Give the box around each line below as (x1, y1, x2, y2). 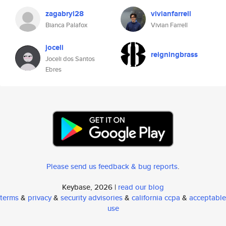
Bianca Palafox (45, 20, 87, 30)
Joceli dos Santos (45, 54, 95, 64)
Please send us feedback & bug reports (46, 161, 178, 172)
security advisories (61, 192, 123, 203)
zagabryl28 (45, 8, 84, 19)
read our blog (118, 182, 164, 192)
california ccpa (132, 192, 180, 203)
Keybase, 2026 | (62, 182, 118, 192)
